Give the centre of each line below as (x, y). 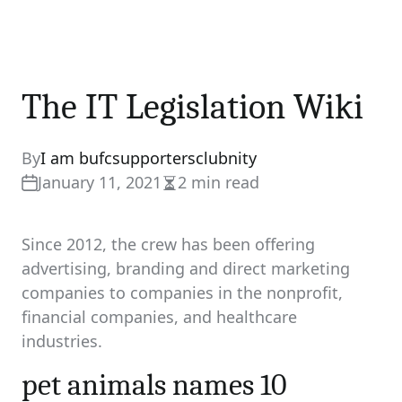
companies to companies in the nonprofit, (182, 293)
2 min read (218, 182)
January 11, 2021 (100, 182)
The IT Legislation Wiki (192, 107)
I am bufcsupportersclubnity (149, 158)
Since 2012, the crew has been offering (168, 244)
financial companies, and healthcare (159, 317)
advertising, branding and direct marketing (186, 268)
